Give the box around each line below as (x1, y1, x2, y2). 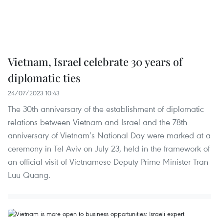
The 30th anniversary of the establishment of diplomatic (8, 103, 204, 114)
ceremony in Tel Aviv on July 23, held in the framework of (8, 142, 210, 154)
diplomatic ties (8, 70, 81, 85)
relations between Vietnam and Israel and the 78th (8, 116, 187, 128)
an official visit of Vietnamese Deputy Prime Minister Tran (8, 155, 208, 167)
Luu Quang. (8, 169, 50, 180)
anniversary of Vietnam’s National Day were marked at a (8, 129, 211, 141)
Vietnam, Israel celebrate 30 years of (8, 54, 182, 69)
